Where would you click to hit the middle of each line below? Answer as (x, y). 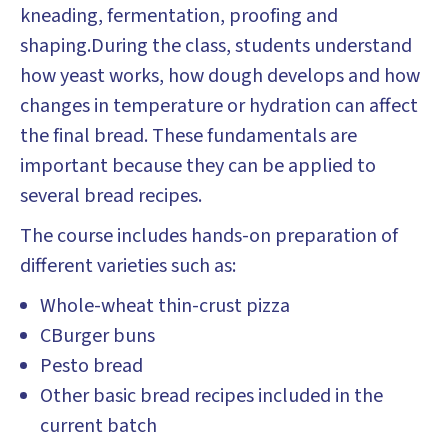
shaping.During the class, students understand (216, 46)
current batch (98, 426)
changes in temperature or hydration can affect (219, 106)
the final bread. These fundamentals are (188, 136)
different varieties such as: (128, 266)
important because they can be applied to (198, 166)
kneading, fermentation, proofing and (179, 16)
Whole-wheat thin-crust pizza (165, 306)
